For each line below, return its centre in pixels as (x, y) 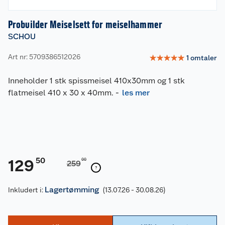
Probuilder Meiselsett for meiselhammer (85, 25)
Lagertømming (72, 190)
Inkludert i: (26, 190)
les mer (136, 93)
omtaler (204, 58)
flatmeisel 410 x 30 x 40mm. (61, 93)
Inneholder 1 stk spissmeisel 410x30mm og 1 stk (96, 81)
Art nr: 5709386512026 (44, 57)
